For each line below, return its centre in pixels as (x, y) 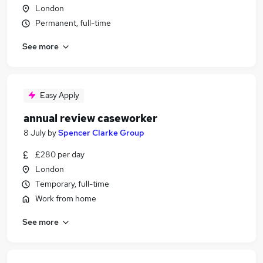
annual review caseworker (90, 118)
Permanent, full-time (73, 23)
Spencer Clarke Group (101, 133)
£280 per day (60, 154)
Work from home (66, 198)
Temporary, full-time (72, 184)
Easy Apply (60, 95)
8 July (35, 133)
